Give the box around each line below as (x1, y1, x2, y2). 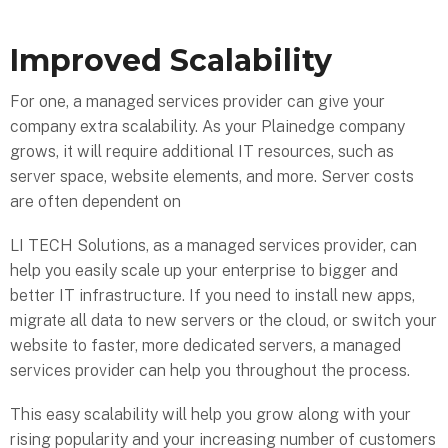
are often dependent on (10, 191, 181, 211)
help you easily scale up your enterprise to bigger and (10, 261, 398, 281)
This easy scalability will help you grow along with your (10, 405, 411, 425)
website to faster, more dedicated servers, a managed (10, 336, 401, 356)
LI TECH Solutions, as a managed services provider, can (10, 236, 417, 256)
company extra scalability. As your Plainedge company (10, 116, 405, 136)
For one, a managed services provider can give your (10, 91, 385, 111)
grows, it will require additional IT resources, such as (10, 141, 394, 161)
